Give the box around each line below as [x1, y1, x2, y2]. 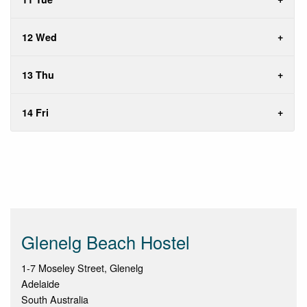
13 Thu [22, 67, 54, 82]
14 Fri [22, 105, 49, 119]
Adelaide [21, 275, 60, 291]
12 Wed [22, 29, 57, 44]
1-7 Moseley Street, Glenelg [21, 260, 143, 275]
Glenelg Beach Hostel [21, 229, 190, 254]
